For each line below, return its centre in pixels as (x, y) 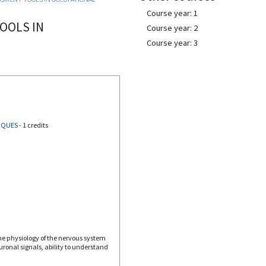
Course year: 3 (172, 43)
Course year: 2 (172, 28)
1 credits (35, 125)
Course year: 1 (172, 13)
